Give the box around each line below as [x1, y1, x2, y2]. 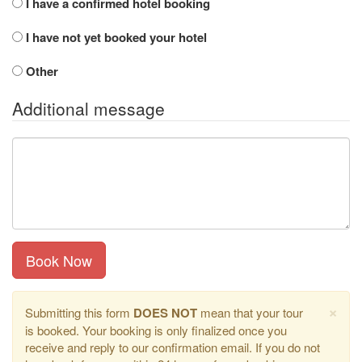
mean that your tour [197, 304, 303, 321]
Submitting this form [25, 304, 133, 321]
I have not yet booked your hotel [23, 28, 207, 46]
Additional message [12, 96, 165, 120]
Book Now [26, 250, 92, 271]
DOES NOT [133, 304, 197, 322]
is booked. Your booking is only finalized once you [25, 322, 287, 339]
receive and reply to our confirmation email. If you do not [25, 339, 320, 356]
